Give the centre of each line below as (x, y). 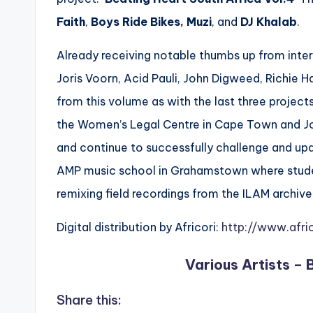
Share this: (89, 300)
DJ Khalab (269, 22)
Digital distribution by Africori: (139, 227)
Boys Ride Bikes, (137, 22)
